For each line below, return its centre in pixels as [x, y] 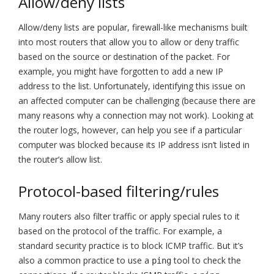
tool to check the [206, 260]
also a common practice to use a [85, 260]
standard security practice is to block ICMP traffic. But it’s [131, 245]
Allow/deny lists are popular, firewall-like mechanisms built [133, 28]
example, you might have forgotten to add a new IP [121, 72]
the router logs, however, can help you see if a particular [130, 130]
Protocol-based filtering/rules [119, 191]
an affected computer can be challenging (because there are [137, 101]
